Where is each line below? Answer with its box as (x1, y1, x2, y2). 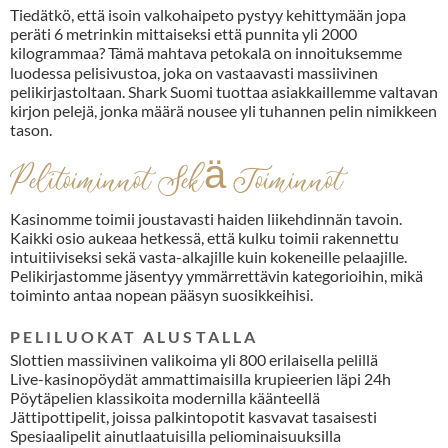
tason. (10, 120, 52, 140)
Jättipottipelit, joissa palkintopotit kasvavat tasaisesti (10, 407, 377, 427)
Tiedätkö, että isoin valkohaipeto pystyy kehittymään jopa (10, 5, 406, 25)
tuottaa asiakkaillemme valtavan (213, 82, 438, 102)
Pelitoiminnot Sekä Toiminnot (10, 162, 343, 207)
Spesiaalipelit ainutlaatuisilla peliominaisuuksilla (10, 426, 341, 446)
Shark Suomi (128, 82, 213, 102)
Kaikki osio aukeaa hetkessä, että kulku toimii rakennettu (10, 228, 399, 248)
